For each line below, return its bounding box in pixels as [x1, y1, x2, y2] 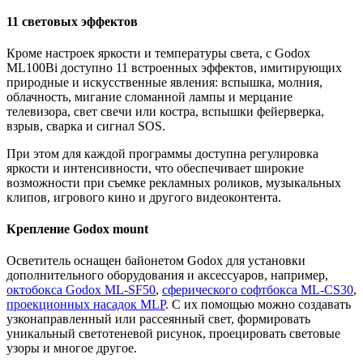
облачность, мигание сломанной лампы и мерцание [6, 89, 293, 104]
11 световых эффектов [6, 14, 138, 28]
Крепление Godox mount [6, 222, 148, 237]
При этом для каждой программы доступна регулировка [6, 146, 318, 160]
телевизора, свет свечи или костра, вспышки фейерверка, [6, 104, 324, 118]
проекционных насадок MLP [6, 297, 165, 312]
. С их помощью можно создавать [165, 297, 351, 312]
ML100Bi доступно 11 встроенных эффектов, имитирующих [6, 60, 342, 75]
